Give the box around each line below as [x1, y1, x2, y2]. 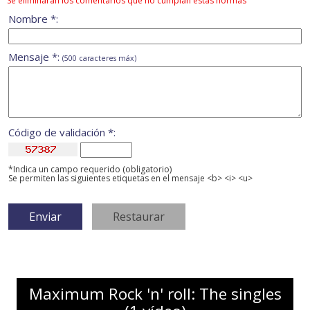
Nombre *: [8, 12, 58, 26]
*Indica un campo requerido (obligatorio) [8, 163, 172, 176]
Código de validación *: [8, 125, 116, 140]
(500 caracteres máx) [62, 53, 136, 64]
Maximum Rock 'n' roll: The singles [28, 283, 282, 305]
